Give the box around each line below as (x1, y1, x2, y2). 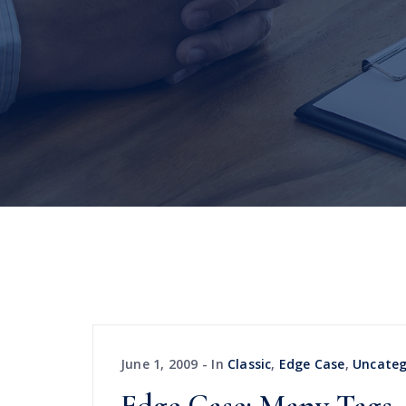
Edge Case (278, 355, 345, 372)
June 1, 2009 (121, 355, 198, 372)
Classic (227, 355, 272, 372)
